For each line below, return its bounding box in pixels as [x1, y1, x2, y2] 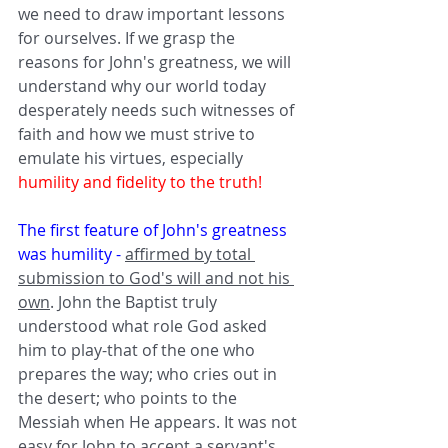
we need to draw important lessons [18, 2, 289, 25]
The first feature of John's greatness [18, 218, 291, 241]
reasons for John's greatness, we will [18, 50, 295, 73]
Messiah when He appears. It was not [18, 410, 301, 433]
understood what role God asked [18, 314, 271, 337]
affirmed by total [125, 242, 255, 265]
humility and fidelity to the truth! [18, 170, 262, 193]
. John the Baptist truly [50, 290, 221, 313]
